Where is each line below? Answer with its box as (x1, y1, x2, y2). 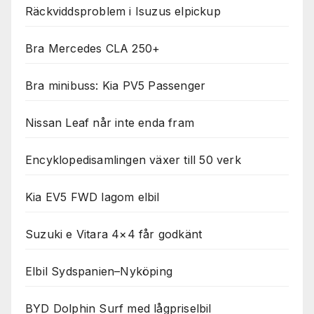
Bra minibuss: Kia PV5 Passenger (25, 78, 206, 93)
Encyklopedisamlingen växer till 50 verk (25, 152, 241, 167)
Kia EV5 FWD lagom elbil (25, 189, 160, 204)
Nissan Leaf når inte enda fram (25, 115, 194, 130)
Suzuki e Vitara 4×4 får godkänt (25, 226, 203, 241)
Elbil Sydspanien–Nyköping (25, 264, 172, 278)
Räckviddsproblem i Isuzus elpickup (25, 4, 221, 18)
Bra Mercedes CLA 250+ (25, 41, 161, 55)
